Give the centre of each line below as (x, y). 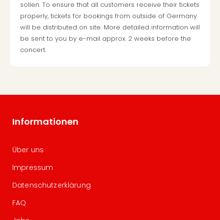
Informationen (45, 122)
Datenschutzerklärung (52, 185)
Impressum (33, 167)
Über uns (28, 150)
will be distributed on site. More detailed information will (110, 27)
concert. (33, 50)
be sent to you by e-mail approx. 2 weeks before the (106, 39)
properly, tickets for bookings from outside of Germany (109, 16)
